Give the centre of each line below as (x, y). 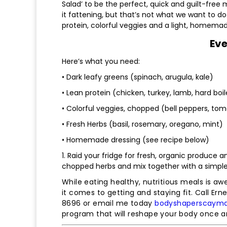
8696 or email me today (108, 203)
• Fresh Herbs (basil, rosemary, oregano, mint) (142, 124)
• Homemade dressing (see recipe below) (136, 140)
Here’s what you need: (101, 62)
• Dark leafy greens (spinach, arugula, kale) (138, 77)
